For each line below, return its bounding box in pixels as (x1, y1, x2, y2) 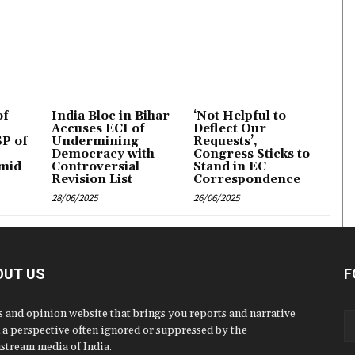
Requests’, (193, 134, 258, 150)
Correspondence (193, 172, 301, 188)
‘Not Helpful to (193, 109, 287, 124)
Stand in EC (193, 159, 267, 175)
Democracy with (51, 147, 155, 162)
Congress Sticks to (193, 147, 311, 162)
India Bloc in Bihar (51, 109, 170, 124)
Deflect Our (193, 121, 267, 137)
